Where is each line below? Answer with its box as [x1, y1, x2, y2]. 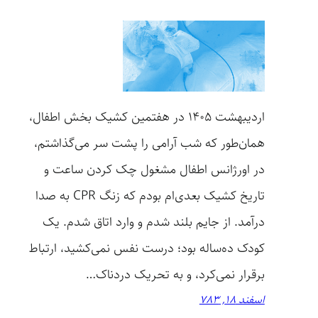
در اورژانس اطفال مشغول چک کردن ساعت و [43, 160, 265, 180]
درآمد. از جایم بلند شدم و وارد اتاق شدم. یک [42, 212, 265, 233]
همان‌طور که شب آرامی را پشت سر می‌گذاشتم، [33, 133, 265, 154]
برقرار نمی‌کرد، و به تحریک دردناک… [85, 265, 265, 285]
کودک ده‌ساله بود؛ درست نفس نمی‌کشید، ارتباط [28, 238, 265, 259]
